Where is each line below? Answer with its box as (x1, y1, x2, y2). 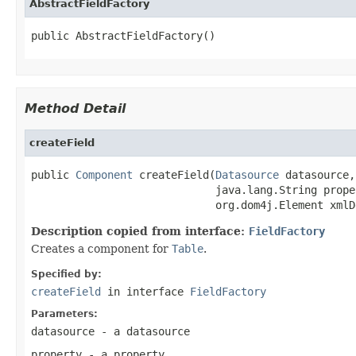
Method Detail (25, 100, 126, 116)
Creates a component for (31, 242, 172, 255)
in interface (101, 284, 190, 298)
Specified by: (31, 268, 102, 280)
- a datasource (95, 324, 190, 338)
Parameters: (31, 308, 98, 319)
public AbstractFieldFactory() (31, 29, 215, 42)
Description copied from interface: (31, 224, 249, 238)
